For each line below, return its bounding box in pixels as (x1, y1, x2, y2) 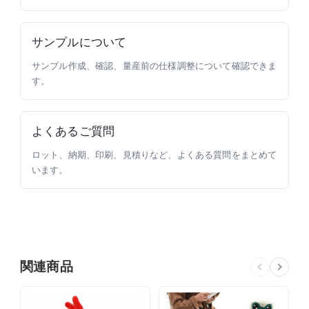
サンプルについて (32, 35, 127, 49)
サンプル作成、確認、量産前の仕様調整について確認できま (32, 60, 277, 71)
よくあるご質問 (32, 124, 115, 138)
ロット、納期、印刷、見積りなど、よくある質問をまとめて (32, 149, 277, 160)
